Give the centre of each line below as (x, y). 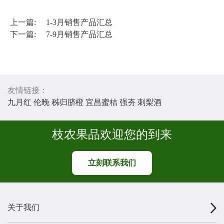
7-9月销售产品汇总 (79, 34)
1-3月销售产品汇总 (79, 22)
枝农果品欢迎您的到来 (112, 135)
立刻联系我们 (112, 163)
